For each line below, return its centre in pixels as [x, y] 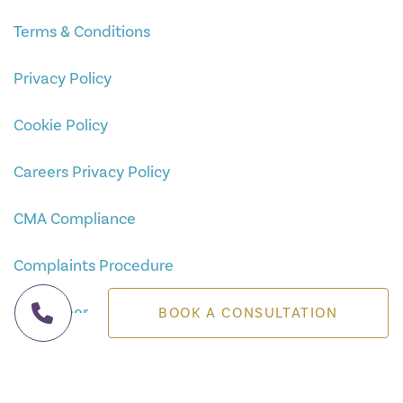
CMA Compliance [75, 218]
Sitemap [44, 358]
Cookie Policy [61, 125]
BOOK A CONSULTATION [248, 313]
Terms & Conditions [82, 31]
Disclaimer [51, 312]
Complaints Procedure [94, 265]
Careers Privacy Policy [92, 171]
